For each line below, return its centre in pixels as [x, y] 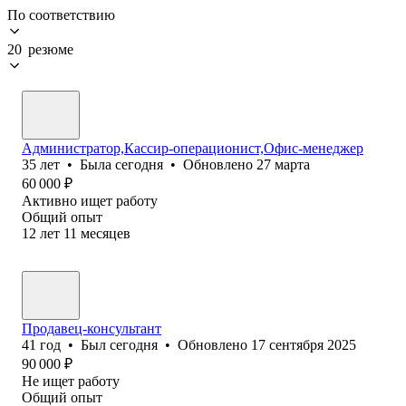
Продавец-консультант [92, 328]
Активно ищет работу [90, 200]
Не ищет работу [71, 381]
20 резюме [40, 49]
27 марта [283, 164]
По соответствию [61, 14]
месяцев [106, 233]
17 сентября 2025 [304, 344]
